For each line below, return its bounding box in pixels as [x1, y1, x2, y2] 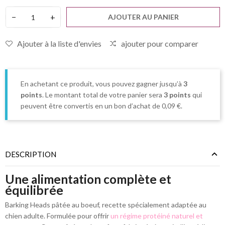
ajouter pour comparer [121, 39, 198, 49]
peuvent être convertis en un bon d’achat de [21, 101, 162, 110]
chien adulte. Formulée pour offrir [5, 211, 110, 220]
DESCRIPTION [5, 150, 56, 159]
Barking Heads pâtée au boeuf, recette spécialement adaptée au [5, 200, 206, 209]
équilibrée [5, 183, 63, 198]
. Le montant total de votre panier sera [42, 90, 164, 99]
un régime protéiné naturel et [110, 211, 203, 220]
